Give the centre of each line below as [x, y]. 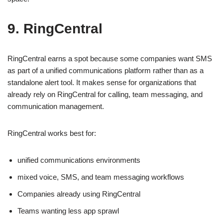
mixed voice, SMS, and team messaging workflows [101, 177]
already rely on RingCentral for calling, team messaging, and [105, 94]
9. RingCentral [55, 28]
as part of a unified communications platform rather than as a [106, 70]
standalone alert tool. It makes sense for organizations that [102, 82]
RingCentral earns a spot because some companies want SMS [110, 58]
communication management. [56, 106]
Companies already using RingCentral [79, 194]
